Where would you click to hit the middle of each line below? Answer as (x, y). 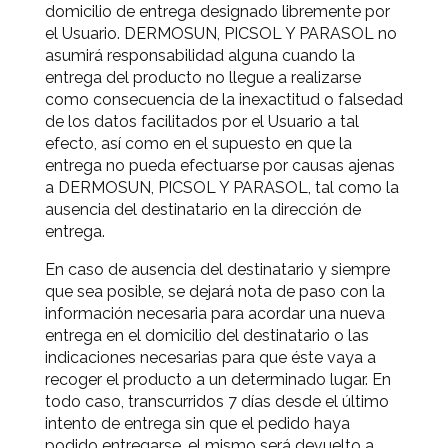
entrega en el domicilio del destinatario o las (207, 335)
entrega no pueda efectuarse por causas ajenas (220, 165)
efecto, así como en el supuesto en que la (198, 143)
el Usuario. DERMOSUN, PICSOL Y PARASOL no (221, 33)
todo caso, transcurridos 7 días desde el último (217, 401)
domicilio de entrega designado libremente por (217, 11)
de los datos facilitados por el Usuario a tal (202, 121)
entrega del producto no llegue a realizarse (203, 77)
